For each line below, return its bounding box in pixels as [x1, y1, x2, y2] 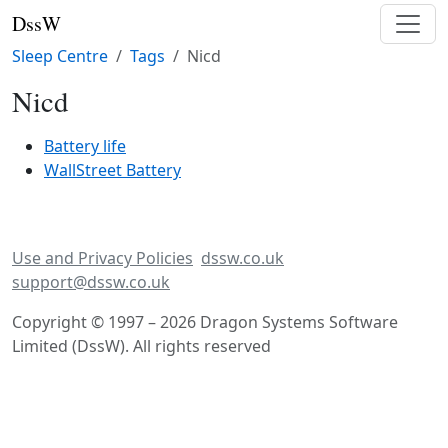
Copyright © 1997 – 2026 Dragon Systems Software [12, 311, 398, 333]
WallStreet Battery [44, 159, 181, 181]
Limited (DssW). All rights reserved [12, 335, 271, 357]
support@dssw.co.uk [12, 271, 170, 293]
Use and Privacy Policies [12, 247, 193, 269]
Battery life [44, 135, 126, 157]
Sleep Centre [12, 45, 108, 67]
